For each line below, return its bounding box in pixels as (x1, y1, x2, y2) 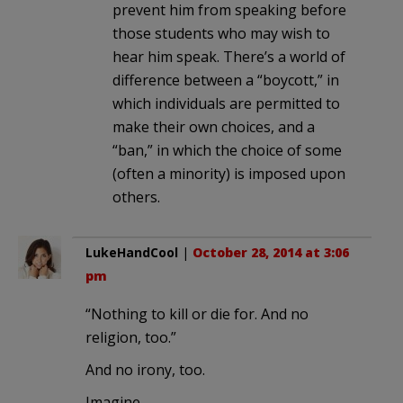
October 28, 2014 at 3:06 (193, 243, 349, 261)
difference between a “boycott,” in (112, 69, 339, 90)
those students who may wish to (112, 22, 330, 43)
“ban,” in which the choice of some (112, 139, 342, 160)
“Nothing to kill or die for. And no (85, 303, 309, 324)
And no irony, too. (85, 359, 205, 380)
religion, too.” (85, 327, 176, 347)
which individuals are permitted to (112, 93, 340, 113)
